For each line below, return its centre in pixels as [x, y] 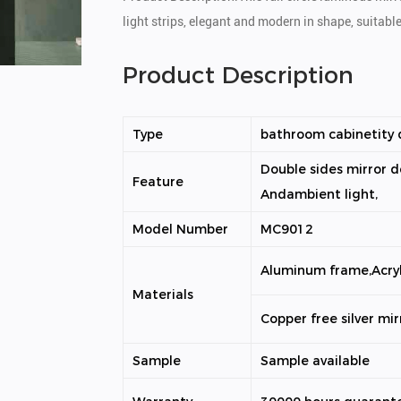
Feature [158, 182]
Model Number [181, 229]
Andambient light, [320, 194]
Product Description [239, 75]
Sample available [316, 361]
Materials [163, 294]
